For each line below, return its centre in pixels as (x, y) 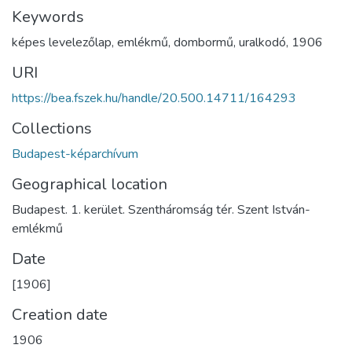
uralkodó (262, 42)
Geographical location (90, 184)
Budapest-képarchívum (75, 154)
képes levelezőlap (62, 42)
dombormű (203, 42)
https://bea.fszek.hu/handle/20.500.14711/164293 (154, 98)
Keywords (48, 17)
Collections (52, 128)
